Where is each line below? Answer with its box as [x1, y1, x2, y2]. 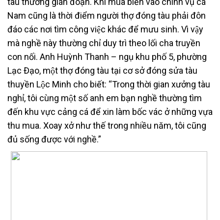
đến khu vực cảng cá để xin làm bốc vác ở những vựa [7, 106, 213, 117]
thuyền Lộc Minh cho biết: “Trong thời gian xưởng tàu [7, 79, 210, 89]
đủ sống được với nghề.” [7, 134, 101, 144]
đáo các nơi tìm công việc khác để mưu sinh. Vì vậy [7, 24, 203, 34]
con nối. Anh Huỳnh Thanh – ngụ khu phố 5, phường [7, 51, 207, 62]
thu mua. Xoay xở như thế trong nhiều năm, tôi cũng [7, 120, 206, 131]
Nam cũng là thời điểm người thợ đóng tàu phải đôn [7, 10, 206, 21]
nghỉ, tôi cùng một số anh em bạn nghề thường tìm [7, 92, 202, 103]
